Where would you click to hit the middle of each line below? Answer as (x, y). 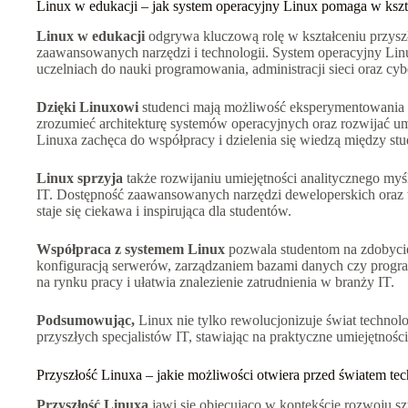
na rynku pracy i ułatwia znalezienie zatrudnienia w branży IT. (215, 282)
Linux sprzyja (80, 178)
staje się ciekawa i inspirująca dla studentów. (164, 211)
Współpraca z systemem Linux (131, 250)
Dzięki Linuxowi (87, 107)
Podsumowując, (86, 321)
